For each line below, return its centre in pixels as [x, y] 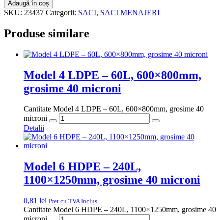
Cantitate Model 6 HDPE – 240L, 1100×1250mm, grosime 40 [120, 210]
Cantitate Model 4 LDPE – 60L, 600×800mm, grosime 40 [114, 109]
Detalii [34, 128]
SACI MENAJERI [130, 12]
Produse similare [47, 33]
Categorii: [62, 12]
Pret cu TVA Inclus [73, 201]
